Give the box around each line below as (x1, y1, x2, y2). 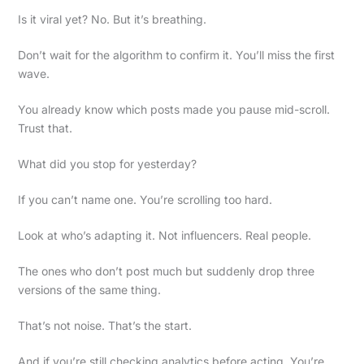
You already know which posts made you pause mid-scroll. (17, 102, 330, 116)
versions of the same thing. (17, 282, 161, 297)
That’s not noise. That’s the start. (17, 318, 192, 332)
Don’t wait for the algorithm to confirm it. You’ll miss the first (17, 47, 335, 62)
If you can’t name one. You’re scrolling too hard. (17, 192, 272, 206)
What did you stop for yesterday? (17, 156, 197, 171)
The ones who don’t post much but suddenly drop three (17, 263, 314, 278)
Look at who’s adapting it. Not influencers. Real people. (17, 227, 311, 242)
